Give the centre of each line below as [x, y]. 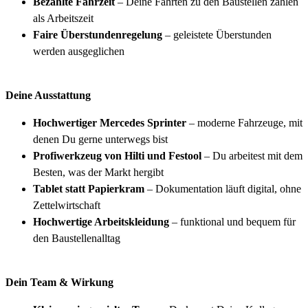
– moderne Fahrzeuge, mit [244, 122]
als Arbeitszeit [63, 18]
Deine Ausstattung [48, 95]
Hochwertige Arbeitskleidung [101, 221]
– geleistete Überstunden [217, 34]
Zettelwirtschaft [67, 205]
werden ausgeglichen [79, 51]
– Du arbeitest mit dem [252, 155]
